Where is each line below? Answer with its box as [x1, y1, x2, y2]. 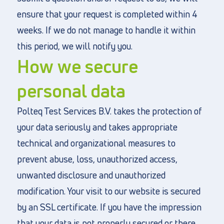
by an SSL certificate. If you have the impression [16, 201, 201, 213]
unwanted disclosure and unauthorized [16, 169, 165, 181]
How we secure [16, 54, 138, 78]
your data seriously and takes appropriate [16, 121, 177, 133]
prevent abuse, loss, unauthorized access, [16, 153, 177, 165]
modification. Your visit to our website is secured [16, 185, 200, 197]
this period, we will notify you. [16, 40, 132, 52]
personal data [16, 78, 125, 103]
